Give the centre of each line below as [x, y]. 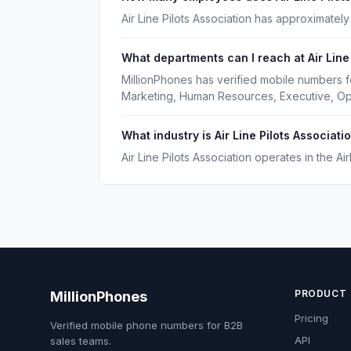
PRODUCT [321, 293]
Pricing [311, 318]
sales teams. [81, 341]
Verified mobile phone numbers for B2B [147, 325]
